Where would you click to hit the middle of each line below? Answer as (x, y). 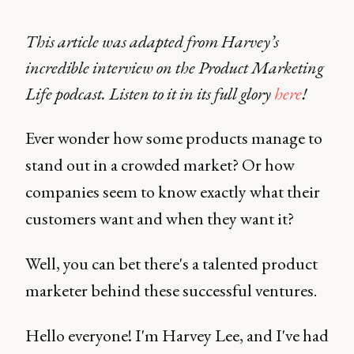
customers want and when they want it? (160, 218)
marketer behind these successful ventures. (171, 290)
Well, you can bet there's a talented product (171, 264)
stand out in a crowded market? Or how (160, 165)
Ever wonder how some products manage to (174, 138)
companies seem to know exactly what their (173, 192)
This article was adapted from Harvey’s (152, 41)
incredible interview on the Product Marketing (175, 68)
